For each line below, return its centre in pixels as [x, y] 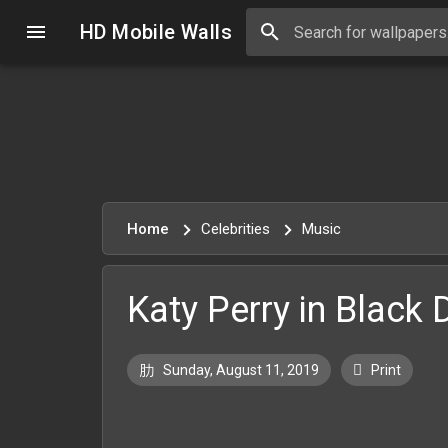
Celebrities [237, 229]
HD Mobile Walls [156, 32]
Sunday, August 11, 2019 [239, 370]
